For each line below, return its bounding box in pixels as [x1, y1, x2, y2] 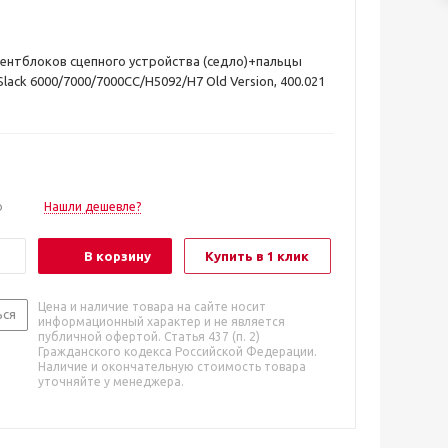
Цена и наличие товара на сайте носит [38, 300, 266, 313]
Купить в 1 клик [205, 249, 309, 263]
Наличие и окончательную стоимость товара [38, 360, 306, 373]
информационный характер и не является [38, 315, 285, 328]
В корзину [84, 249, 151, 263]
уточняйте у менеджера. [38, 375, 184, 388]
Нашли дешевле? [44, 200, 141, 213]
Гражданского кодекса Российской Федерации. [38, 345, 317, 358]
